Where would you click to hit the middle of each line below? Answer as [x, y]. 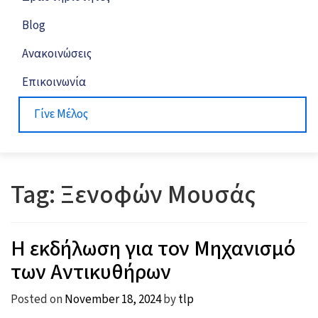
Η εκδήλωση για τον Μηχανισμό [153, 249]
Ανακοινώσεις [57, 54]
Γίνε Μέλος [61, 114]
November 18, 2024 [113, 300]
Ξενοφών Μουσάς [158, 195]
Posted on [38, 300]
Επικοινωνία [54, 82]
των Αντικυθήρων [91, 272]
